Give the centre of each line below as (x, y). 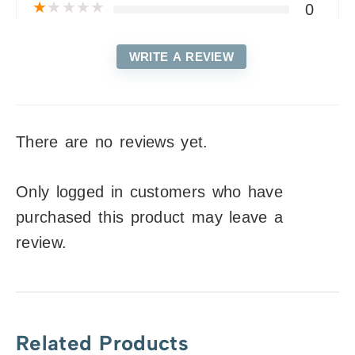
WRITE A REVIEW (181, 57)
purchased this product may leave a (150, 218)
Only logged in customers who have (149, 192)
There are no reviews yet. (112, 142)
